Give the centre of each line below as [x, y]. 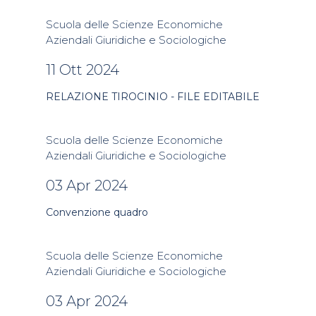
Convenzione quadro [97, 213]
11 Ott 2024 [83, 70]
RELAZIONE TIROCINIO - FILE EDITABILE [153, 97]
